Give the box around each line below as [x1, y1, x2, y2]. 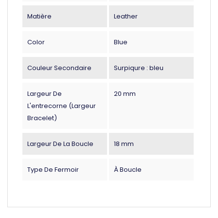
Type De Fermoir [27, 164, 79, 174]
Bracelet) [27, 113, 57, 123]
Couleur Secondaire [27, 63, 91, 73]
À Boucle [113, 164, 142, 174]
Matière [27, 11, 52, 21]
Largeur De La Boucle [27, 139, 93, 148]
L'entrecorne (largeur [27, 101, 96, 110]
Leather [113, 11, 138, 21]
